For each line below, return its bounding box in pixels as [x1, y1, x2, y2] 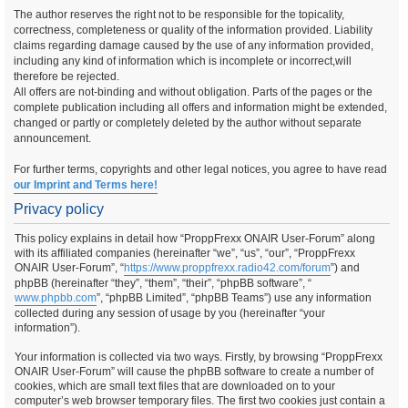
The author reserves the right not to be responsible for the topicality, [14, 8, 344, 21]
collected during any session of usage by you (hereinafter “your [15, 307, 325, 320]
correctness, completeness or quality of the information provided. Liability [14, 24, 372, 36]
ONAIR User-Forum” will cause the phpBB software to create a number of [15, 365, 373, 378]
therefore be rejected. [14, 70, 119, 83]
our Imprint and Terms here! [14, 178, 158, 191]
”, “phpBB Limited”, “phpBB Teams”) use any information [97, 291, 372, 304]
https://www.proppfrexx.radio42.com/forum [124, 261, 331, 274]
